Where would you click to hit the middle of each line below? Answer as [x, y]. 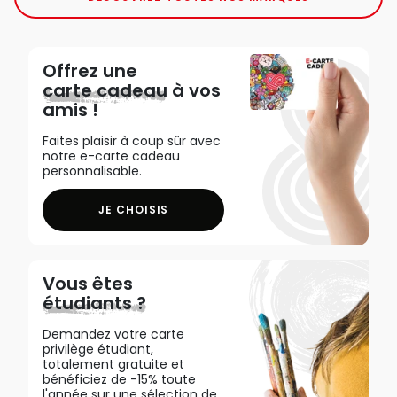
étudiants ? [94, 303]
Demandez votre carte [113, 334]
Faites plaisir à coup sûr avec [132, 140]
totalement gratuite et [113, 364]
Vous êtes [88, 283]
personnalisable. [92, 171]
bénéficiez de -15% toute [119, 379]
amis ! [70, 109]
